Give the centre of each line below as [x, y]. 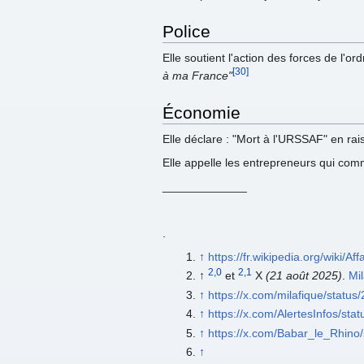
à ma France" [197, 76]
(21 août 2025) [303, 276]
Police [186, 32]
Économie [201, 113]
